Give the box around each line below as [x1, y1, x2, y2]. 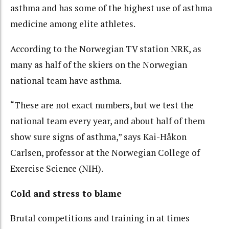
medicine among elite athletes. [10, 18, 135, 30]
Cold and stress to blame [10, 187, 122, 199]
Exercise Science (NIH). [10, 163, 103, 175]
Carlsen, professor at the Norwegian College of [10, 147, 200, 159]
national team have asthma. [10, 74, 122, 86]
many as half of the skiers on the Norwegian [10, 58, 187, 71]
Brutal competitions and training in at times [10, 212, 190, 224]
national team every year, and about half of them [10, 115, 205, 127]
